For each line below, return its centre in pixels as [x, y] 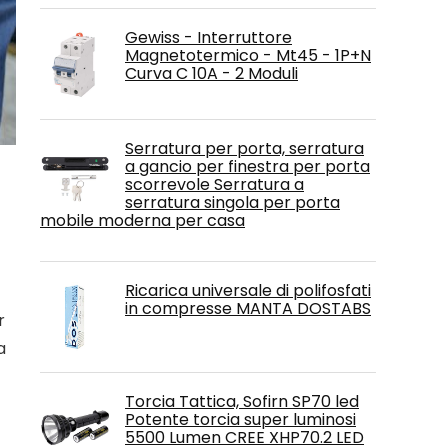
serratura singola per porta [232, 202]
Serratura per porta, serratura [244, 148]
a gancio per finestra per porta [247, 166]
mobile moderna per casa [142, 220]
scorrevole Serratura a [214, 184]
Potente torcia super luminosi [240, 419]
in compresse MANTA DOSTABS [248, 308]
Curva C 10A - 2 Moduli [211, 73]
